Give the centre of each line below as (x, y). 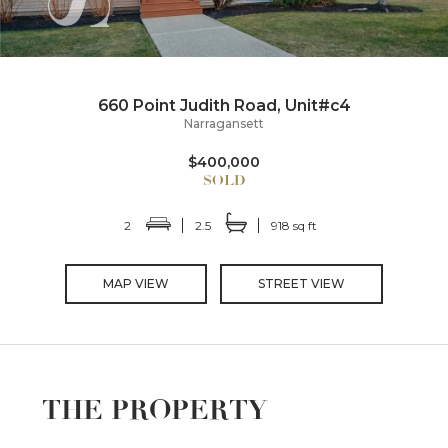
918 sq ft (293, 225)
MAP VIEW (136, 283)
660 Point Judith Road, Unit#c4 (224, 105)
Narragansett (224, 123)
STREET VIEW (301, 283)
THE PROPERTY (155, 409)
